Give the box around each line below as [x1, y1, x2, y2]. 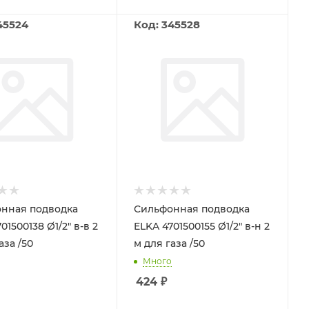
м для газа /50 [133, 237, 205, 250]
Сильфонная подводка [133, 203, 250, 215]
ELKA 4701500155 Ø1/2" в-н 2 [133, 220, 270, 232]
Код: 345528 [133, 17, 200, 31]
